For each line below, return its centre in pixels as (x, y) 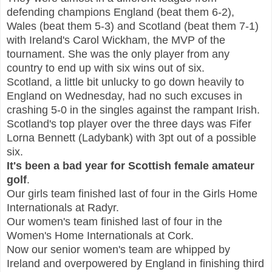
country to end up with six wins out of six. (106, 68)
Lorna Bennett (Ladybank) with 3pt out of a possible (131, 138)
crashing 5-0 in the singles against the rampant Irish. (133, 110)
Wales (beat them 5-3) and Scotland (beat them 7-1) (133, 26)
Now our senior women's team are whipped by (118, 249)
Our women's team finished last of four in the (114, 221)
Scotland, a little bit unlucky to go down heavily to (125, 82)
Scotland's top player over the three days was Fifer (129, 124)
